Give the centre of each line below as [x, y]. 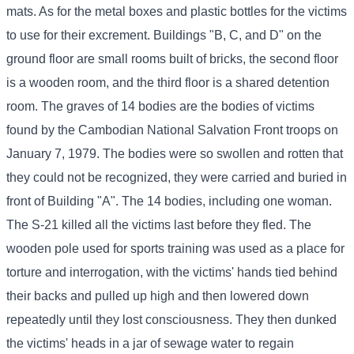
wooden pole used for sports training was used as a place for [175, 249]
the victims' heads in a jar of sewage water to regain [150, 344]
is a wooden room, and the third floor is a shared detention [168, 83]
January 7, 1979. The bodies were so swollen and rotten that [175, 154]
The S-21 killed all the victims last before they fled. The [159, 225]
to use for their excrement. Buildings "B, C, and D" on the [164, 36]
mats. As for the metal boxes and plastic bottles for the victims [177, 12]
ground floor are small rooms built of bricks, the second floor [172, 59]
